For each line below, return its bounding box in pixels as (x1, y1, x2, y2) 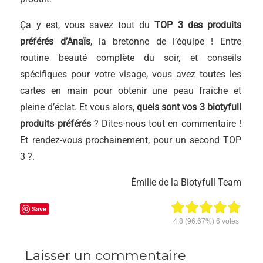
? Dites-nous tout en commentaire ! (90, 117, 241, 129)
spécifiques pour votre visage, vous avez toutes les (20, 68, 241, 80)
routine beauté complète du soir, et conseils (20, 52, 241, 63)
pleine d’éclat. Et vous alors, (20, 101, 137, 113)
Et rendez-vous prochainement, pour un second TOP (20, 134, 241, 146)
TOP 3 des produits (154, 19, 241, 31)
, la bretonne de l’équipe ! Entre (90, 35, 241, 47)
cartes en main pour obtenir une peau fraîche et (20, 85, 241, 96)
